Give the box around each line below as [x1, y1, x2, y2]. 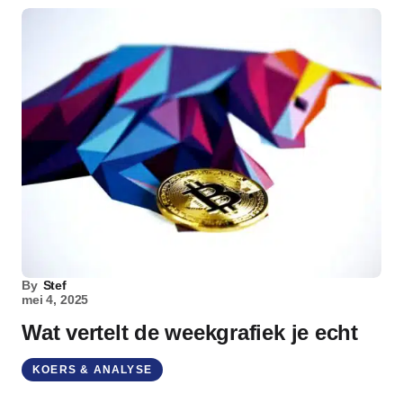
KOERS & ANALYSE [32, 363, 152, 376]
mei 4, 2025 [22, 292, 89, 307]
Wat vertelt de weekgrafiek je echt [22, 320, 358, 345]
